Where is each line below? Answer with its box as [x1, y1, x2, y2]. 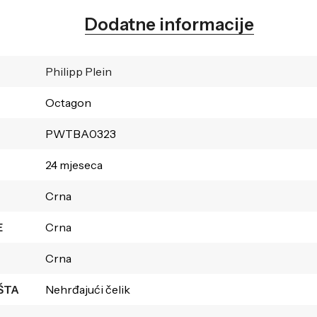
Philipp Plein [45, 64, 112, 79]
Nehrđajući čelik [45, 282, 130, 296]
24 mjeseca [45, 157, 103, 172]
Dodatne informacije [85, 13, 255, 35]
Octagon [45, 95, 91, 110]
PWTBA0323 [45, 126, 116, 141]
